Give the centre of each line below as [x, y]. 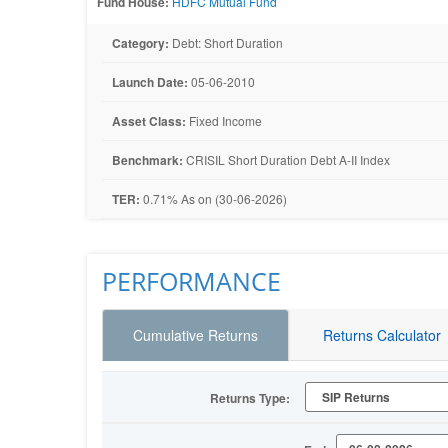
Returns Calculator [381, 335]
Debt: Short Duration [226, 42]
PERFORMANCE [191, 281]
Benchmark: [147, 160]
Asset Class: [149, 121]
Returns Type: [249, 398]
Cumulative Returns [195, 335]
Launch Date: [150, 82]
